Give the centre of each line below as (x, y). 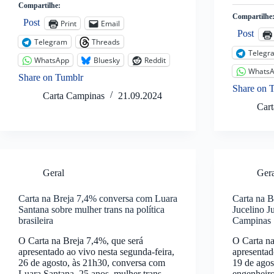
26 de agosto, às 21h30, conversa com (92, 262)
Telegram (51, 42)
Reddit (155, 60)
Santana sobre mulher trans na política (91, 210)
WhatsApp (52, 60)
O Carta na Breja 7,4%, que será (81, 240)
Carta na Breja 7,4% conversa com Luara (98, 199)
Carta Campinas (74, 96)
